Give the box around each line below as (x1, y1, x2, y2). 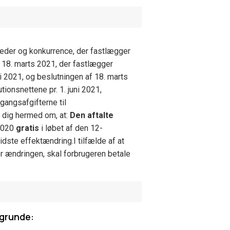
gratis (16, 123, 39, 133)
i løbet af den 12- (39, 123, 103, 133)
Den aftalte (70, 110, 113, 120)
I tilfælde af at (73, 136, 124, 146)
